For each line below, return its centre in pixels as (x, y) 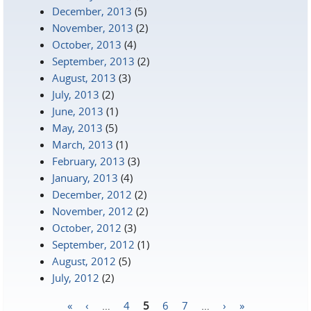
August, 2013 (84, 78)
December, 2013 (92, 11)
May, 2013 (77, 128)
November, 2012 (93, 211)
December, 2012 (92, 194)
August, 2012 (84, 261)
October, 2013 (87, 44)
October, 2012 (87, 228)
